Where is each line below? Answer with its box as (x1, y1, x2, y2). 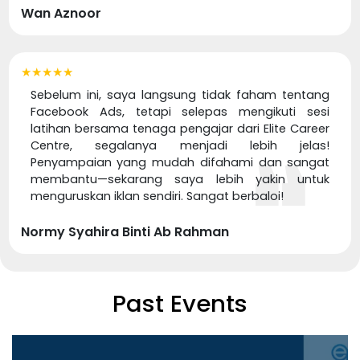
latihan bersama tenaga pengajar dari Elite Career (30, 121, 330, 137)
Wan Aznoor (20, 4, 101, 22)
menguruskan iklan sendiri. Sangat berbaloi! (30, 188, 284, 205)
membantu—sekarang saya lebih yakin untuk (30, 171, 330, 188)
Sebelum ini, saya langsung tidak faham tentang (30, 87, 330, 104)
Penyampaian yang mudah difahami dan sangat (30, 154, 330, 171)
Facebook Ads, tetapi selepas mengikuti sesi (30, 104, 330, 121)
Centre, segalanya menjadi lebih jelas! (30, 137, 330, 154)
